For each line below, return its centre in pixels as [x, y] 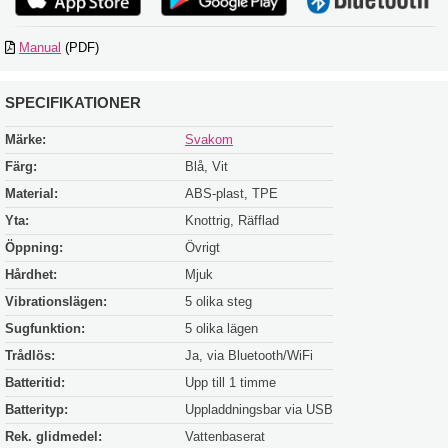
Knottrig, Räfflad [232, 220]
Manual [40, 48]
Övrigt [202, 247]
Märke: [25, 139]
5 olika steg [218, 301]
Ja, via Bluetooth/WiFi [249, 355]
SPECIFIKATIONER [73, 103]
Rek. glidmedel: [53, 436]
